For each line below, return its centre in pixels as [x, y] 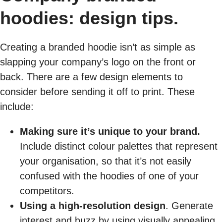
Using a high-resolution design [93, 206]
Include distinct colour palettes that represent [119, 146]
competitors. [47, 191]
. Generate [189, 206]
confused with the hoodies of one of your [109, 176]
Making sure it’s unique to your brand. [110, 131]
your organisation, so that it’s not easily [106, 161]
